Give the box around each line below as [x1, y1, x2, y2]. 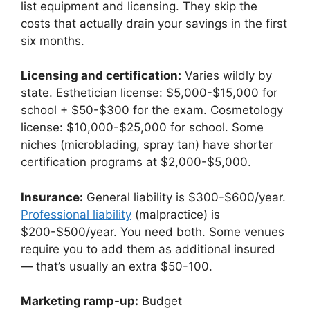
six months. [21, 33, 84, 48]
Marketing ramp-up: [21, 294, 138, 309]
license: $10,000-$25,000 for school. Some [21, 120, 264, 135]
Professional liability [21, 207, 131, 221]
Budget [138, 294, 182, 309]
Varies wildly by [181, 69, 272, 83]
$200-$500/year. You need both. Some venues [21, 224, 284, 239]
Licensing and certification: [21, 69, 181, 83]
